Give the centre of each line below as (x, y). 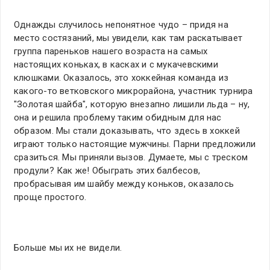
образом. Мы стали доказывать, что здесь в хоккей (127, 131)
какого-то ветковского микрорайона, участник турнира (133, 91)
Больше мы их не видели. (68, 248)
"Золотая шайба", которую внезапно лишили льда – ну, (132, 105)
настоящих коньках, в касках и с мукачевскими (116, 65)
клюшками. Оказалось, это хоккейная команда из (121, 78)
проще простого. (50, 197)
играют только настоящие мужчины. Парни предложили (135, 144)
